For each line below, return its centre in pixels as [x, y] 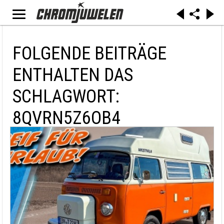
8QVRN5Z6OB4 [66, 118]
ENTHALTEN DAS [73, 75]
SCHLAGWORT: [66, 96]
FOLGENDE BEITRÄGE [89, 53]
